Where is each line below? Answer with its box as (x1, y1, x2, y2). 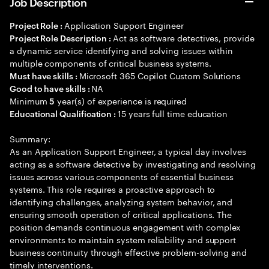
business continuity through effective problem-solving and (10, 245, 247, 258)
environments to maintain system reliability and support (10, 232, 237, 246)
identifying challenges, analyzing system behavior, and (10, 195, 233, 208)
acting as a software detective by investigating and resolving (10, 157, 256, 170)
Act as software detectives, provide (113, 31, 255, 44)
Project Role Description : (10, 32, 113, 43)
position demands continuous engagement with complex (10, 220, 241, 233)
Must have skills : (10, 70, 79, 81)
